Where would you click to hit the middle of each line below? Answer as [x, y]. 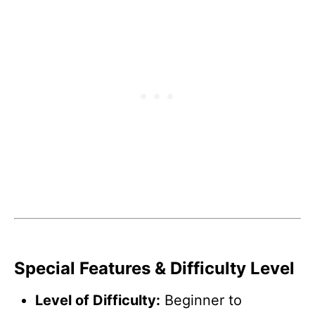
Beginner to [201, 300]
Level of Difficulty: [98, 300]
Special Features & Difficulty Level [154, 268]
